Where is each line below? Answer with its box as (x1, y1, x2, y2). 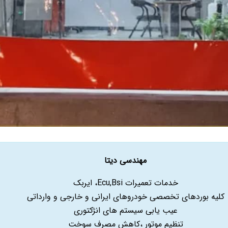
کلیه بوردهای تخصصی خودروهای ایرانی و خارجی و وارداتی (26, 190, 224, 203)
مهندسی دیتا (104, 154, 147, 167)
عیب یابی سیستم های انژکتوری (73, 204, 178, 217)
